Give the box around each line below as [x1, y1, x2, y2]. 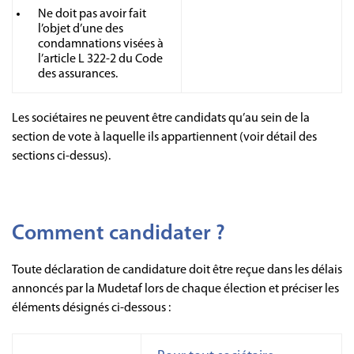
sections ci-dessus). [12, 149, 113, 163]
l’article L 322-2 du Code [38, 52, 163, 66]
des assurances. [38, 67, 120, 81]
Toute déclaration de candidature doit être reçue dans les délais [12, 263, 342, 277]
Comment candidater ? [12, 223, 225, 245]
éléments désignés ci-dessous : [12, 301, 171, 314]
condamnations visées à [38, 37, 164, 51]
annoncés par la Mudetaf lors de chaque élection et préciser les [12, 282, 339, 296]
